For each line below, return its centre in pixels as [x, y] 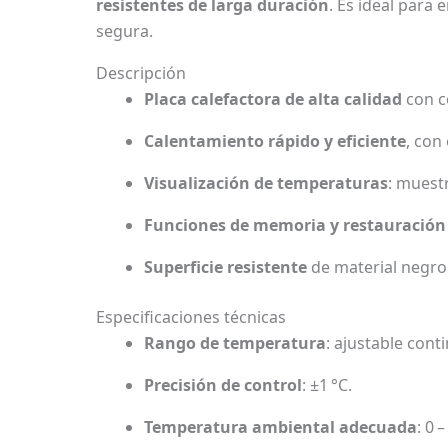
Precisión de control [223, 385]
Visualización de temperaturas [266, 183]
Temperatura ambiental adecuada [280, 427]
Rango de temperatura [235, 343]
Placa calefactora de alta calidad [273, 99]
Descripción [141, 73]
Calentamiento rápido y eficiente [275, 141]
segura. [124, 31]
